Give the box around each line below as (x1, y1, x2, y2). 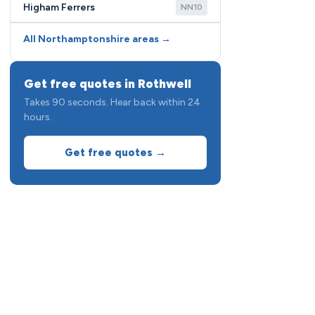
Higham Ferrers (23, 1, 95, 13)
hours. (24, 111, 52, 123)
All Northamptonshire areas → (23, 33, 171, 45)
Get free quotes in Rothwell (24, 77, 191, 91)
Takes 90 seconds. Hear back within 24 (24, 96, 200, 108)
